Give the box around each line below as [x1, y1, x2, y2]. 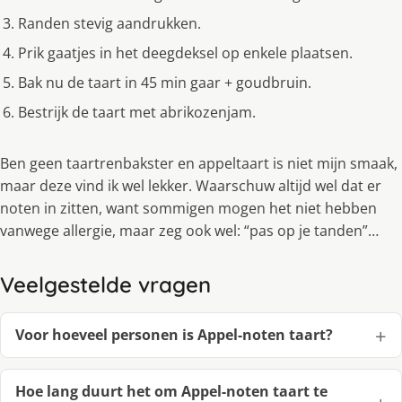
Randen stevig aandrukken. [18, 13, 201, 34]
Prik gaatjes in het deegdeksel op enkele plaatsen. [18, 43, 353, 64]
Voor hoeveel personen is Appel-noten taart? [15, 325, 333, 345]
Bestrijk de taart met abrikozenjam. [18, 102, 256, 123]
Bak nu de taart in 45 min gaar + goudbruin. [18, 73, 311, 93]
